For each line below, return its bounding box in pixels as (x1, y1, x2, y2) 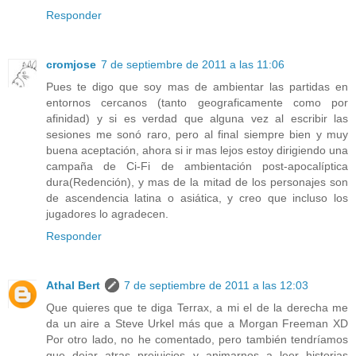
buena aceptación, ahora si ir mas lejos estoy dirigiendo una (46, 143, 348, 157)
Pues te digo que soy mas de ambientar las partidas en (46, 79, 348, 93)
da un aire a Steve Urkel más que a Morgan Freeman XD (46, 316, 348, 330)
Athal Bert (46, 278, 100, 292)
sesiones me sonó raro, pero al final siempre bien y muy (46, 127, 348, 141)
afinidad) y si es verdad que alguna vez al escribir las (46, 111, 348, 125)
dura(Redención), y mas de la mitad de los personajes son (46, 175, 348, 188)
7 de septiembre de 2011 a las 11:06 (101, 57, 284, 71)
